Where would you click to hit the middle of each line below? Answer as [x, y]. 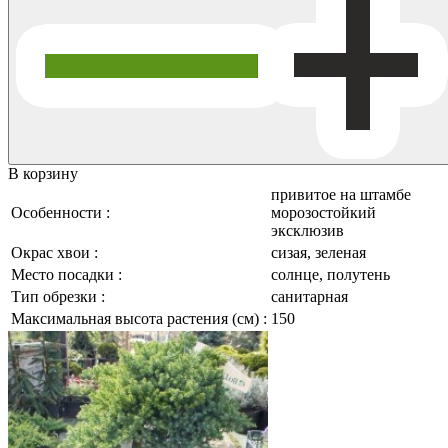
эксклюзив [307, 230]
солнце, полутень [330, 274]
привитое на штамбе [341, 194]
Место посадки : [66, 274]
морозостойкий [323, 212]
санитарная [309, 296]
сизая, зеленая [318, 252]
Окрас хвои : [54, 252]
